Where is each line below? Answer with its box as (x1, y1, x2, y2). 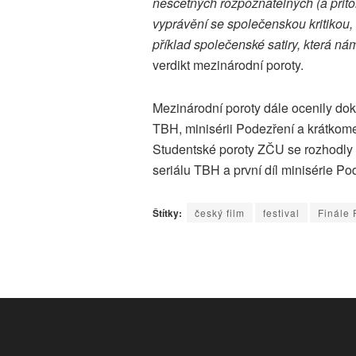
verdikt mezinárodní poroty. (153, 56, 304, 75)
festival (263, 206, 300, 220)
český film (195, 206, 245, 220)
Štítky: (153, 206, 182, 221)
